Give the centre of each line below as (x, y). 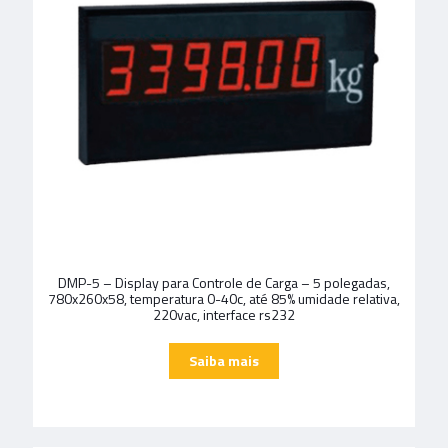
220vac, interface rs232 (224, 314)
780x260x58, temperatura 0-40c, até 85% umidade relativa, (224, 298)
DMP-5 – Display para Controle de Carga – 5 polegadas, (224, 282)
